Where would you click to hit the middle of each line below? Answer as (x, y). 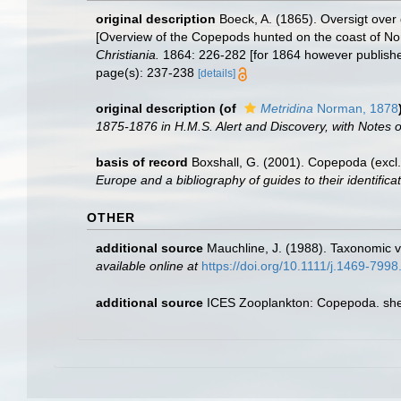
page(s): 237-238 (147, 73)
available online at (147, 266)
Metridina (287, 108)
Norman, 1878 (356, 108)
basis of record (142, 162)
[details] (217, 73)
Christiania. (128, 55)
